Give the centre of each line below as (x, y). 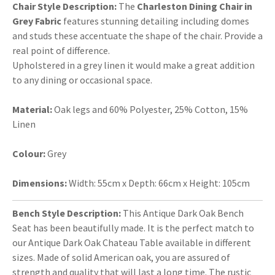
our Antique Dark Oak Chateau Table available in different (132, 242)
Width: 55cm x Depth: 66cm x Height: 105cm (159, 183)
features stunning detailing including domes (155, 21)
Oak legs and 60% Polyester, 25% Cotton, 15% (150, 109)
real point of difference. (61, 50)
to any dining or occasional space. (82, 79)
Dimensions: (41, 183)
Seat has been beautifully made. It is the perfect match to (133, 227)
